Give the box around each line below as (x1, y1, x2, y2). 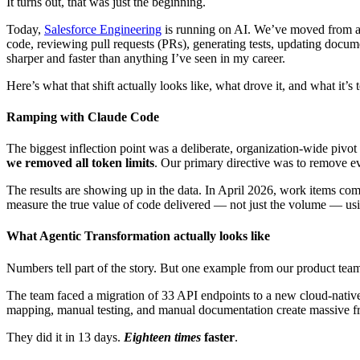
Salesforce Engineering (44, 22, 162, 36)
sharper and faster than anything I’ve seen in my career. (6, 51, 285, 65)
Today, (6, 22, 44, 36)
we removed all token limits (6, 156, 154, 170)
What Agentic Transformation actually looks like (6, 229, 270, 243)
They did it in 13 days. (6, 329, 124, 344)
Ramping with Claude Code (6, 109, 159, 124)
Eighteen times (124, 329, 201, 344)
